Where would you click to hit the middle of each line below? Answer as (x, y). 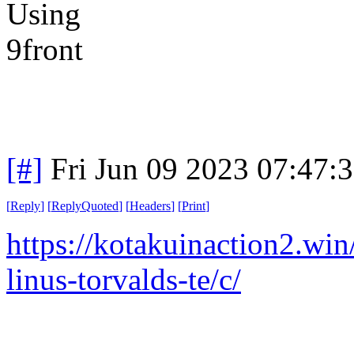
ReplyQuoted (85, 205)
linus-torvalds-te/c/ (124, 279)
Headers (150, 205)
